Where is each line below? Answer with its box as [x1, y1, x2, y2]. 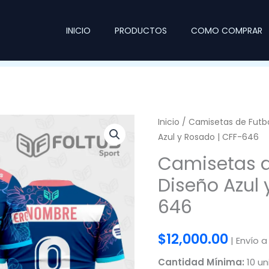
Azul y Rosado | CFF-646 [157, 131, 259, 143]
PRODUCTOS [114, 24, 167, 37]
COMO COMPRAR [190, 24, 262, 37]
